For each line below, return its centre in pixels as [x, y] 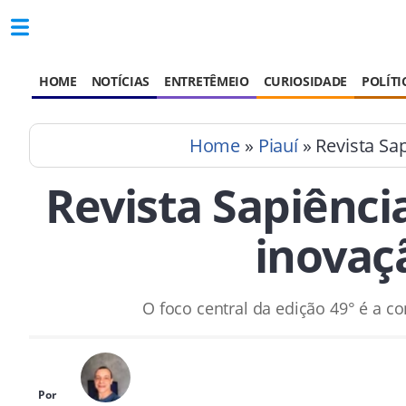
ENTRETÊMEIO [207, 81]
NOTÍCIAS [121, 81]
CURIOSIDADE [305, 81]
